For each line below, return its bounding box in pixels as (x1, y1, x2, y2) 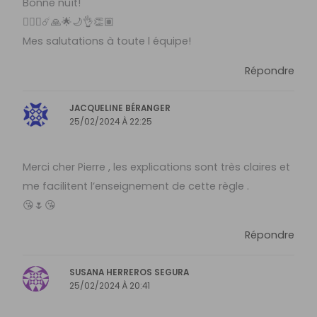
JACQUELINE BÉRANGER (69, 102, 171, 114)
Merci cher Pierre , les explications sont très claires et (23, 160, 291, 175)
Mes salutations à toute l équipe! (23, 34, 192, 49)
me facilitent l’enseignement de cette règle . (23, 179, 250, 194)
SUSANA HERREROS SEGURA (69, 266, 190, 278)
